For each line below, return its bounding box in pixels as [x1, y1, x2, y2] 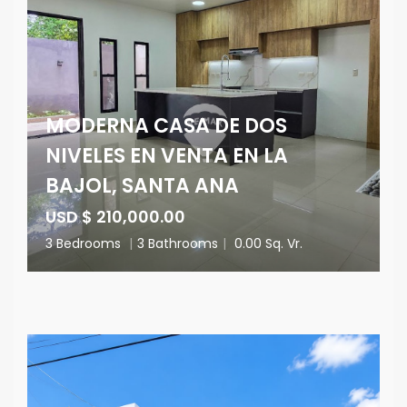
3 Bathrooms [137, 234, 218, 253]
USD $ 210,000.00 [45, 205, 185, 228]
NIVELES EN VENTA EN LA [45, 142, 288, 170]
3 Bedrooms [45, 234, 124, 253]
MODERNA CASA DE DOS [45, 112, 287, 140]
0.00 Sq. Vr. [231, 234, 303, 253]
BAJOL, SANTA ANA [45, 172, 239, 200]
